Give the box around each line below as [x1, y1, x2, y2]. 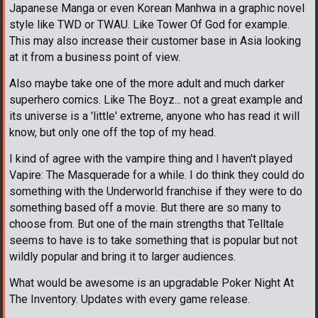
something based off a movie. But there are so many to [9, 200, 281, 214]
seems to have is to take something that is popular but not [9, 233, 297, 247]
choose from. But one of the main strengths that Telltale [9, 216, 284, 231]
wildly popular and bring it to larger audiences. [9, 249, 236, 263]
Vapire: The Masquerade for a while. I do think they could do [9, 168, 305, 182]
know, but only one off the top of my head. [9, 125, 216, 139]
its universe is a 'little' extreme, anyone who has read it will [9, 109, 300, 123]
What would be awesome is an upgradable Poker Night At [9, 275, 294, 290]
